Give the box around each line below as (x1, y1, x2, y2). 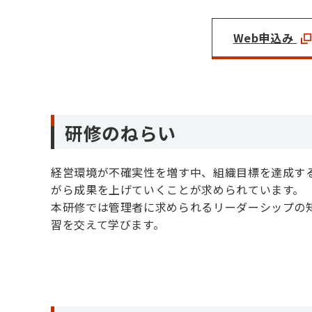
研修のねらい (65, 119, 176, 146)
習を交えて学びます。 (51, 216, 165, 233)
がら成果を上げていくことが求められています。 (51, 181, 305, 198)
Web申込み (233, 29, 297, 46)
